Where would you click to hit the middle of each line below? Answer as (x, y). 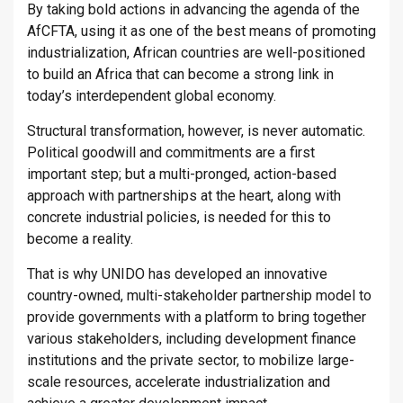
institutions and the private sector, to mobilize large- (191, 361)
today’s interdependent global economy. (152, 96)
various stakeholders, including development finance (192, 339)
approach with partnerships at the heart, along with (184, 196)
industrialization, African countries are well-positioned (196, 53)
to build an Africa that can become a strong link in (180, 75)
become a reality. (80, 239)
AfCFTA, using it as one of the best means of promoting (201, 31)
